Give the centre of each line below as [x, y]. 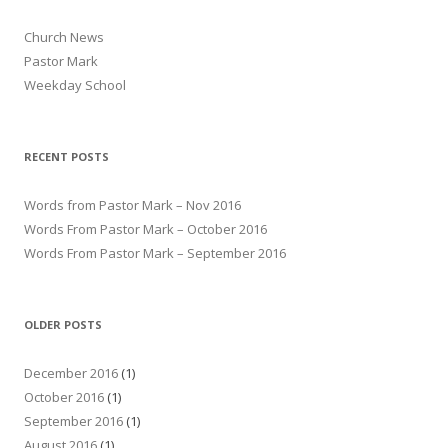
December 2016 [71, 373]
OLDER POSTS [63, 324]
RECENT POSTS [66, 156]
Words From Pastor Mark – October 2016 [145, 229]
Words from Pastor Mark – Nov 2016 [132, 205]
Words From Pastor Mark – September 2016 [155, 253]
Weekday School [75, 85]
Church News [64, 37]
